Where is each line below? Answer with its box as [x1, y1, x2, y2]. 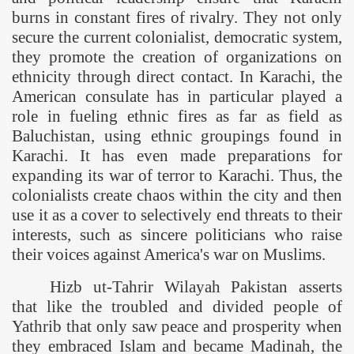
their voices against [12, 245, 144, 265]
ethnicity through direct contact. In [12, 67, 260, 87]
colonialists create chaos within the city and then [12, 186, 342, 205]
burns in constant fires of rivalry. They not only [12, 8, 342, 28]
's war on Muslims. [200, 245, 326, 265]
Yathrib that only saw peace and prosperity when [12, 317, 342, 337]
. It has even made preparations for [64, 146, 342, 166]
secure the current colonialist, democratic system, [12, 28, 342, 47]
